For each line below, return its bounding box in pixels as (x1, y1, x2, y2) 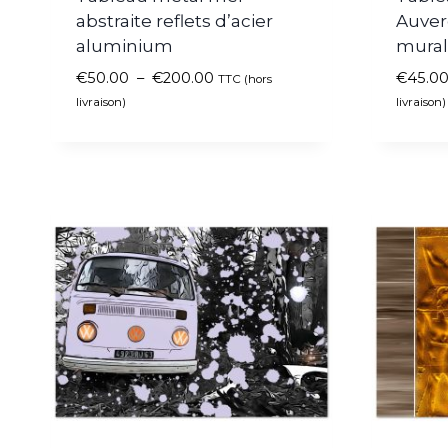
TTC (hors (217, 72, 272, 87)
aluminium (75, 36, 173, 57)
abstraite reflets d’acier (75, 11, 273, 32)
